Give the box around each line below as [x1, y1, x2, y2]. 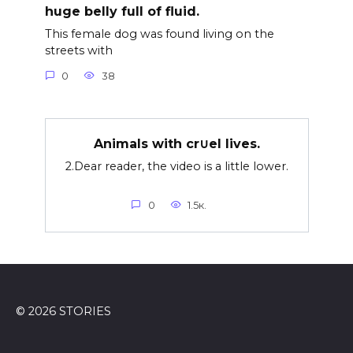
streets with [44, 43, 113, 58]
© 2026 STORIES [16, 303, 111, 318]
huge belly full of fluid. [44, 3, 199, 19]
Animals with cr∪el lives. [93, 136, 260, 151]
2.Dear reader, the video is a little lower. [65, 159, 288, 173]
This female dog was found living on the [44, 27, 274, 42]
